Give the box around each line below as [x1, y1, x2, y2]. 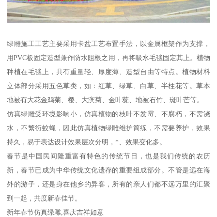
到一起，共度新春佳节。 [7, 194, 82, 202]
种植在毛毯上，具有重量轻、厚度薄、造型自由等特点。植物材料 [7, 68, 210, 76]
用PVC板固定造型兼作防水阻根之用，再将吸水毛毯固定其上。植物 [7, 54, 210, 62]
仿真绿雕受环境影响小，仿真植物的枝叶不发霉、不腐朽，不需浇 [7, 110, 210, 118]
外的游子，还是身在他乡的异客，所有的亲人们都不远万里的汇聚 [7, 180, 210, 188]
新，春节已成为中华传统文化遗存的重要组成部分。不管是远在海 [7, 166, 210, 174]
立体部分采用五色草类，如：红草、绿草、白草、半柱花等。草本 [7, 82, 210, 90]
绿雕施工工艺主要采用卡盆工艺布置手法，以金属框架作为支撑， [7, 40, 210, 48]
